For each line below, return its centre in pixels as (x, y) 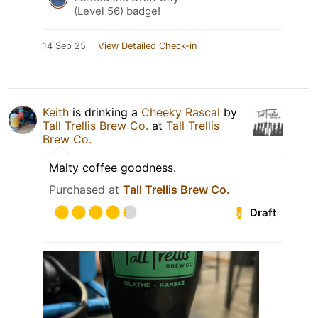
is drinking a (105, 113)
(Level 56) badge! (117, 11)
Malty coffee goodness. (113, 168)
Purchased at (86, 190)
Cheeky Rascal (181, 113)
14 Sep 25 (64, 46)
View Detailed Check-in (147, 46)
